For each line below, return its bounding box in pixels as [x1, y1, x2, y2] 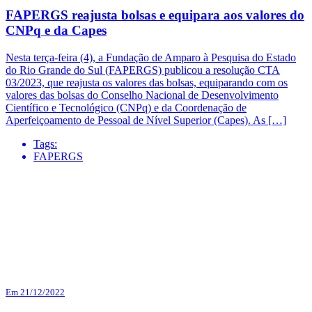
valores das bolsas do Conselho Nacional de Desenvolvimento [6, 88, 279, 101]
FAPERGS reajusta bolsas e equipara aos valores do [6, 8, 304, 23]
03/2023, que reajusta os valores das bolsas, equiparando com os [6, 76, 288, 88]
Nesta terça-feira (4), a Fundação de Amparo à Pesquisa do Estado [6, 51, 296, 63]
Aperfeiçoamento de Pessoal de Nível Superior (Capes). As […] [6, 114, 286, 126]
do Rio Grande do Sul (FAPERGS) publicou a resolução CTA [6, 63, 280, 76]
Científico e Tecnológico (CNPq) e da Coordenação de [6, 101, 247, 114]
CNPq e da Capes [6, 23, 107, 38]
